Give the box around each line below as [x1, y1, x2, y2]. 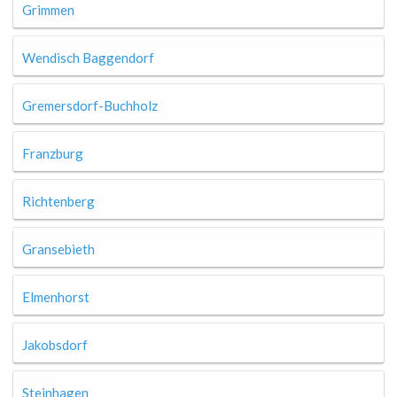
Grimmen [22, 2, 74, 18]
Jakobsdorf [22, 337, 88, 353]
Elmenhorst [22, 289, 90, 305]
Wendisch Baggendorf [22, 50, 154, 66]
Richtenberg [22, 193, 95, 209]
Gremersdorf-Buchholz [22, 97, 158, 113]
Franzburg [22, 145, 83, 161]
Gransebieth [22, 241, 95, 257]
